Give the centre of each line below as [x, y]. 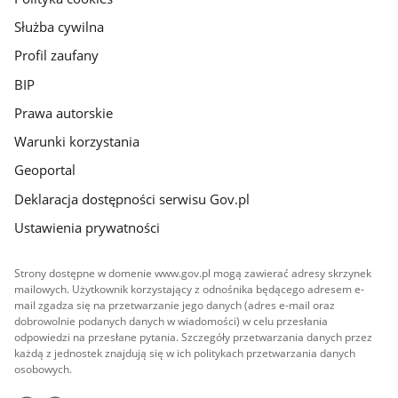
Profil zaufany [57, 56]
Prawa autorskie [64, 112]
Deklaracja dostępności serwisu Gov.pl [132, 199]
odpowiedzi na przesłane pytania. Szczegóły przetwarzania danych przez [194, 338]
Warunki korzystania [77, 142]
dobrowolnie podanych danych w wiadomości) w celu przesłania [171, 322]
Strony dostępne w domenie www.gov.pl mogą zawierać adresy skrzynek [193, 274]
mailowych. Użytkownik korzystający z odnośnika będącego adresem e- [190, 290]
